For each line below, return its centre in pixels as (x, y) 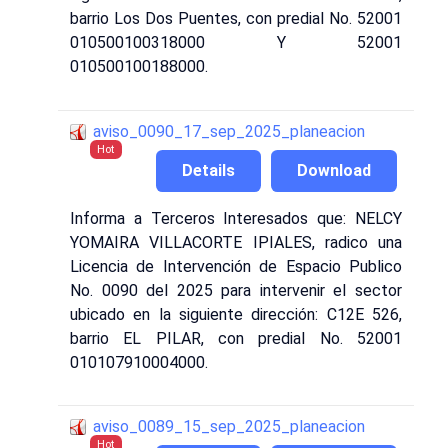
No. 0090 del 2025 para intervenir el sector (236, 290)
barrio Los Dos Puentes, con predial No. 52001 (236, 19)
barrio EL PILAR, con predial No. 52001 (236, 338)
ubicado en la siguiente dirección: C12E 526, (236, 314)
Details (208, 170)
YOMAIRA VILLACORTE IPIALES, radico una (236, 242)
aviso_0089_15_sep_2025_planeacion (229, 427)
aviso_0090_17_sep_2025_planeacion (229, 132)
